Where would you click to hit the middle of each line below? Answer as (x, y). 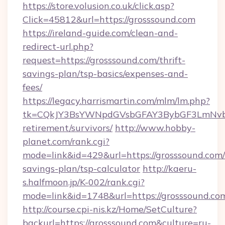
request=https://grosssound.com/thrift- (104, 60)
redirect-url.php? (58, 46)
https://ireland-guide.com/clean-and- (100, 33)
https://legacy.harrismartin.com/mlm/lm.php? (116, 101)
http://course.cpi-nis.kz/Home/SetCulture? (110, 209)
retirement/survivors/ (68, 128)
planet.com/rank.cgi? (66, 141)
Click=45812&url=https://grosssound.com (109, 19)
